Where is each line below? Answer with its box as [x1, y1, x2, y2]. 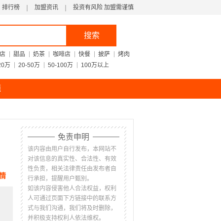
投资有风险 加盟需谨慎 [73, 4, 134, 11]
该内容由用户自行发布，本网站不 [28, 146, 116, 152]
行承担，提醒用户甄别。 [28, 175, 93, 182]
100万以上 [81, 62, 109, 69]
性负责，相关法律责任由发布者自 [28, 165, 116, 172]
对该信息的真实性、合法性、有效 [28, 155, 116, 162]
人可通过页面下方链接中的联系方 [28, 195, 116, 202]
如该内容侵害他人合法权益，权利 [28, 185, 116, 192]
